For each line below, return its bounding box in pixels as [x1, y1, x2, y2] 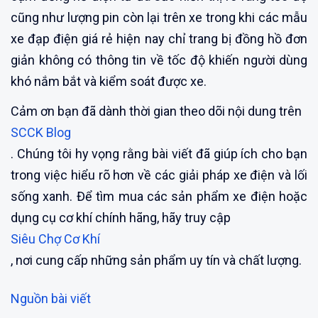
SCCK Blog [11, 124, 71, 140]
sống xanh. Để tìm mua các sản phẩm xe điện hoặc [11, 188, 307, 204]
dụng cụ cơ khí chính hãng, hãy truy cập [11, 209, 231, 225]
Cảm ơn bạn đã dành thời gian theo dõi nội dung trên [11, 103, 302, 119]
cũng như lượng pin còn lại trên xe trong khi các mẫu [11, 9, 307, 25]
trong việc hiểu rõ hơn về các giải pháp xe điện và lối [11, 167, 307, 182]
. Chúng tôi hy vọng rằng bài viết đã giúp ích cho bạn [11, 146, 307, 161]
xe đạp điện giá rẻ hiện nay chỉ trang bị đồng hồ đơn [11, 31, 307, 46]
